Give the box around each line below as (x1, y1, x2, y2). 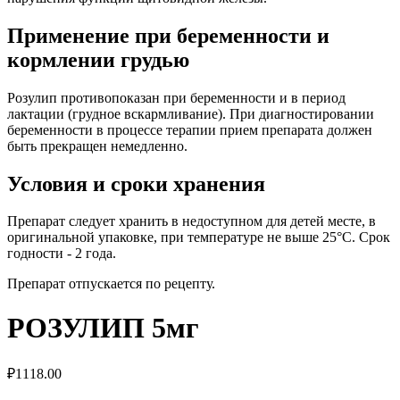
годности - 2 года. (7, 246, 116, 262)
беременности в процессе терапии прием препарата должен (7, 121, 372, 137)
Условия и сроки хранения (7, 171, 265, 196)
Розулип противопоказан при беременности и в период (7, 89, 346, 105)
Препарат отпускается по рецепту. (7, 276, 215, 292)
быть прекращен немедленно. (7, 137, 187, 154)
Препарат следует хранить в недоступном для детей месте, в (7, 213, 376, 229)
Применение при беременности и (7, 23, 329, 47)
